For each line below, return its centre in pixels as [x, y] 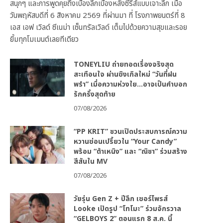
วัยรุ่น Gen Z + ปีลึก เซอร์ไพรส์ [121, 199]
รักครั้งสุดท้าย [95, 95]
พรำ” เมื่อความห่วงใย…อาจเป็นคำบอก [130, 85]
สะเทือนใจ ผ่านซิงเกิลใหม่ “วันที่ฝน [125, 75]
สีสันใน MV [91, 162]
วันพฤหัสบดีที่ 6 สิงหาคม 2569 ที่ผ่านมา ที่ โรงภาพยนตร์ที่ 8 [98, 16]
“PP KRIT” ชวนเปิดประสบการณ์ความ [130, 132]
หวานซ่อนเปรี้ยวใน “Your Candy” [125, 142]
